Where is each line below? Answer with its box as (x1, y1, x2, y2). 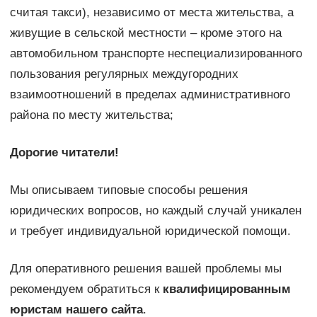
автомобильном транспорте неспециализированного (9, 47, 302, 61)
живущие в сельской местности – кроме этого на (9, 26, 282, 40)
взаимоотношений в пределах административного (9, 88, 290, 102)
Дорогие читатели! (9, 146, 119, 160)
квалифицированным (162, 282, 291, 296)
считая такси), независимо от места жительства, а (9, 6, 294, 20)
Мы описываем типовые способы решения (9, 183, 248, 197)
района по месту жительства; (9, 108, 173, 122)
